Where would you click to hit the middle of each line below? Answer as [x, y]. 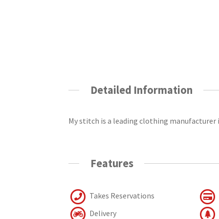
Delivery [102, 213]
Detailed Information [141, 90]
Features [112, 164]
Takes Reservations [121, 195]
